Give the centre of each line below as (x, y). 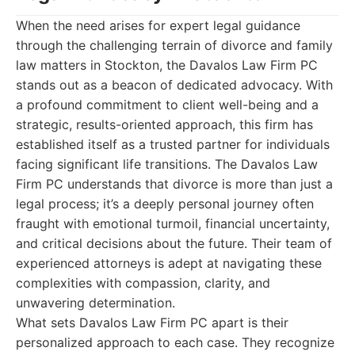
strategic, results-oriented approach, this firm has (164, 124)
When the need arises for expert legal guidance (158, 25)
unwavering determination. (95, 303)
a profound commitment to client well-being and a (167, 105)
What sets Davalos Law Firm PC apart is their (152, 323)
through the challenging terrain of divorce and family (174, 45)
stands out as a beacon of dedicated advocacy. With (174, 85)
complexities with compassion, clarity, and (143, 283)
